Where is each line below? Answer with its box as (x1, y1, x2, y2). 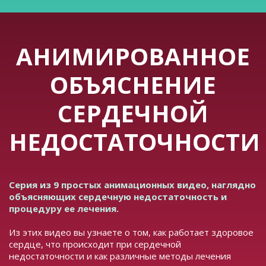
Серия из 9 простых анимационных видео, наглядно (9, 179, 256, 191)
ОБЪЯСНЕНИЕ (50, 68, 216, 102)
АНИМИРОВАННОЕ (16, 40, 250, 73)
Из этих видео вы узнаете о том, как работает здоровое (9, 226, 254, 239)
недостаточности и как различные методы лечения (9, 250, 231, 262)
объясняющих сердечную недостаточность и (9, 191, 227, 203)
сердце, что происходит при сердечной (9, 238, 181, 251)
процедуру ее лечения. (9, 202, 119, 215)
